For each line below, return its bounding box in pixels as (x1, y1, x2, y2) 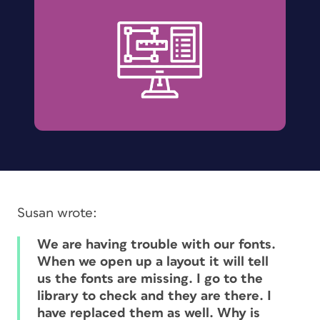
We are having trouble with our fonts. (37, 237, 276, 251)
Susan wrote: (17, 206, 97, 220)
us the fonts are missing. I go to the (37, 271, 263, 286)
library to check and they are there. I (37, 289, 271, 303)
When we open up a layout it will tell (37, 254, 269, 269)
